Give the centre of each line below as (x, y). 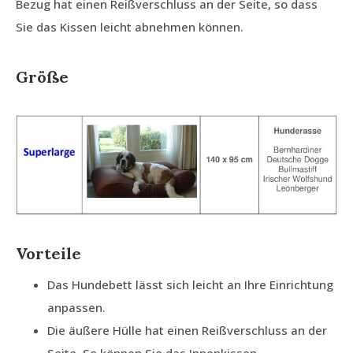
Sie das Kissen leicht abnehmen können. (130, 27)
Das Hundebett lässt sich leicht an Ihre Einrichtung (190, 285)
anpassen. (76, 308)
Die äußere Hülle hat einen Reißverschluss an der (187, 331)
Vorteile (48, 254)
